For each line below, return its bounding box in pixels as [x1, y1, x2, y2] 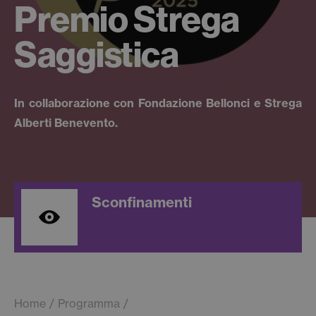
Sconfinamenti [92, 193, 192, 211]
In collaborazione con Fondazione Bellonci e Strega [14, 96, 302, 110]
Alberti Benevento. [14, 116, 118, 130]
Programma [58, 296, 120, 310]
